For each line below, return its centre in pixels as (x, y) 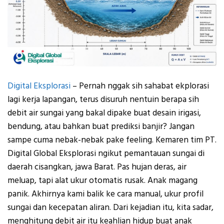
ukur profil (184, 194)
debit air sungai (35, 113)
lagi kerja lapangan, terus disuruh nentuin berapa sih (103, 100)
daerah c (23, 167)
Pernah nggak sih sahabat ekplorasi (144, 86)
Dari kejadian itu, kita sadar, (163, 208)
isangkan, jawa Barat (76, 167)
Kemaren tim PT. (186, 140)
